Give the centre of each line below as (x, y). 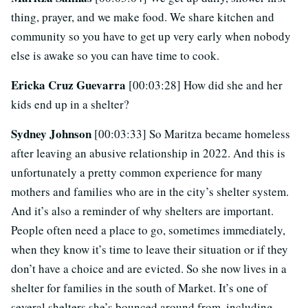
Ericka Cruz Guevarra (70, 85)
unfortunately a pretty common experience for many (137, 173)
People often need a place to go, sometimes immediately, (148, 230)
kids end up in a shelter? (70, 104)
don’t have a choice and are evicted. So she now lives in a (149, 269)
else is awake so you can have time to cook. (115, 56)
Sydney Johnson (53, 134)
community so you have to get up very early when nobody (151, 36)
